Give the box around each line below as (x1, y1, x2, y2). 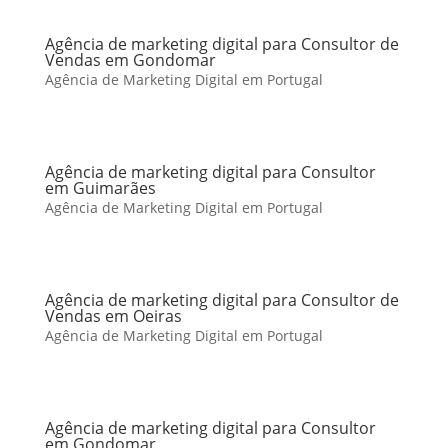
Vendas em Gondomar (44, 49, 216, 71)
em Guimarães (44, 177, 156, 199)
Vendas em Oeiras (44, 305, 182, 327)
